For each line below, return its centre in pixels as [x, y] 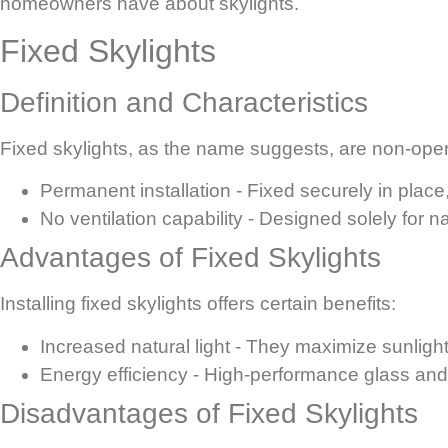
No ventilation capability [141, 219]
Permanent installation [135, 191]
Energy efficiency [114, 374]
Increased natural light [135, 346]
